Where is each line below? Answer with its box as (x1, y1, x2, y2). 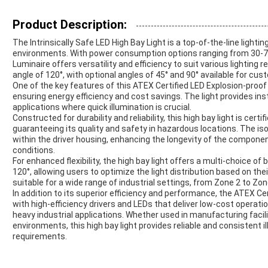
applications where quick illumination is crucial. (13, 102, 191, 112)
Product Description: (13, 17, 127, 32)
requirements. (13, 232, 67, 242)
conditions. (13, 145, 55, 156)
